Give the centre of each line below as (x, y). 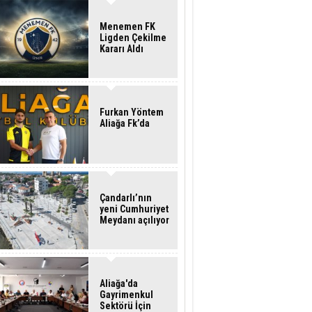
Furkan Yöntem (132, 112)
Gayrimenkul (126, 295)
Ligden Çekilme (133, 38)
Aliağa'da (119, 283)
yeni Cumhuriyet (134, 209)
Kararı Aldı (122, 49)
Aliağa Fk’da (125, 123)
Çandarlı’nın (126, 198)
